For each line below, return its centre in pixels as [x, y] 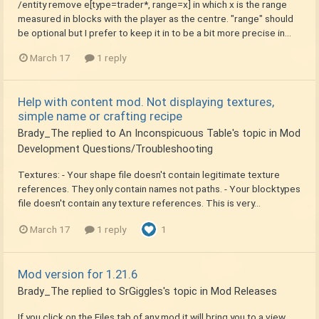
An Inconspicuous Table [176, 133]
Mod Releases [244, 291]
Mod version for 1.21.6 [78, 274]
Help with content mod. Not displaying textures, [146, 101]
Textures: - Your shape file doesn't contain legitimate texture [149, 174]
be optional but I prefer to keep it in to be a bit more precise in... [155, 32]
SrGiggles [141, 291]
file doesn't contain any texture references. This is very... [139, 203]
